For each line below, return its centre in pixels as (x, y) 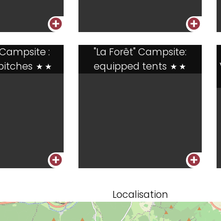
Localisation (140, 195)
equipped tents (131, 66)
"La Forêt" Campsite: (140, 52)
